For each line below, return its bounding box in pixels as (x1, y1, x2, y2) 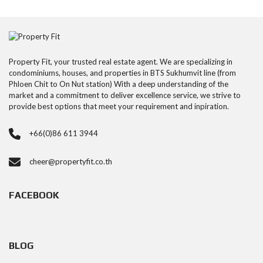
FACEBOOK (9, 190, 59, 201)
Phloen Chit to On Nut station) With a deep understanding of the (9, 79, 228, 89)
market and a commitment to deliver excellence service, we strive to (9, 90, 241, 100)
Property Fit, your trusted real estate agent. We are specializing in (9, 57, 232, 66)
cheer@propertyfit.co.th (29, 157, 112, 166)
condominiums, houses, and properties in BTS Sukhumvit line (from (9, 68, 236, 77)
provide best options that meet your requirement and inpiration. (9, 102, 229, 111)
